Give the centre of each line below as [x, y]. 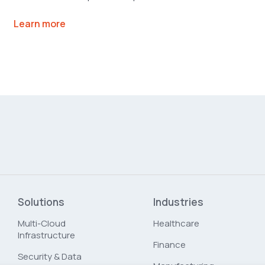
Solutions [41, 202]
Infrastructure [46, 235]
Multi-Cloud [42, 223]
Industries [178, 202]
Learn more [39, 23]
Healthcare [176, 223]
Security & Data [50, 256]
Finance [169, 244]
